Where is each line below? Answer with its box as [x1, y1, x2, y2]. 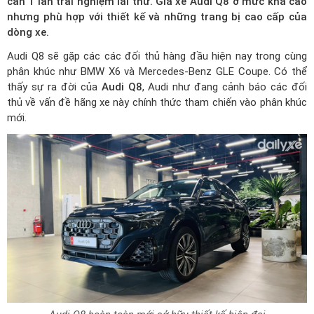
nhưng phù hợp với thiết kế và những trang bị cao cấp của [7, 10, 307, 23]
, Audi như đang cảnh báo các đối [142, 80, 308, 93]
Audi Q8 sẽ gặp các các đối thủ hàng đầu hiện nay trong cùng [7, 49, 307, 62]
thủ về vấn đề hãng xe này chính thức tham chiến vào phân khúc [7, 95, 307, 109]
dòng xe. [7, 25, 49, 39]
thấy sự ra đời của [7, 80, 102, 93]
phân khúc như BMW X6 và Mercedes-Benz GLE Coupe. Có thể [7, 64, 307, 78]
